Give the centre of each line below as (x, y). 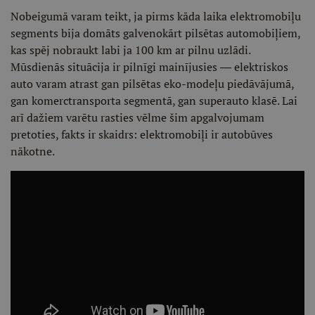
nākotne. (34, 151)
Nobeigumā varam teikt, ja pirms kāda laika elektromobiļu (156, 16)
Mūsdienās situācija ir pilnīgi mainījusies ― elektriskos (149, 67)
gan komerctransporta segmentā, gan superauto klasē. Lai (154, 101)
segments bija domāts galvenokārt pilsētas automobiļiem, (155, 33)
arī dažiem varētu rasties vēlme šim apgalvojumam (137, 117)
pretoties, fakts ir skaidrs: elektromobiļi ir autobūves (142, 134)
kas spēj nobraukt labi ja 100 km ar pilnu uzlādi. (130, 50)
